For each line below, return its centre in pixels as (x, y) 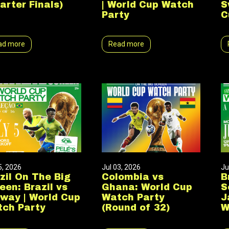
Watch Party (133, 198)
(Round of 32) (135, 208)
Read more (126, 44)
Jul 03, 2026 (121, 167)
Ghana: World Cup (147, 187)
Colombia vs (132, 177)
